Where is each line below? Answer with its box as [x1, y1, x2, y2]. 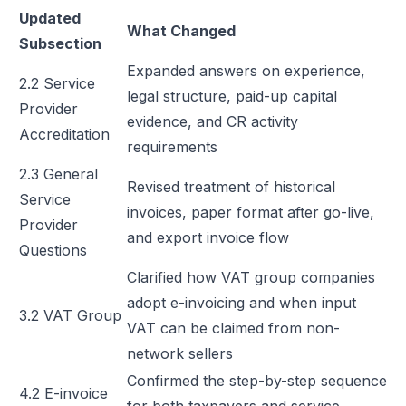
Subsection [19, 34, 101, 53]
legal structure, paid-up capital [127, 87, 337, 105]
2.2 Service [19, 74, 95, 92]
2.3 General [19, 165, 98, 183]
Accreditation [19, 125, 110, 143]
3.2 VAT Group [19, 306, 121, 324]
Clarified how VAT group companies [127, 268, 375, 286]
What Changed [127, 22, 236, 40]
